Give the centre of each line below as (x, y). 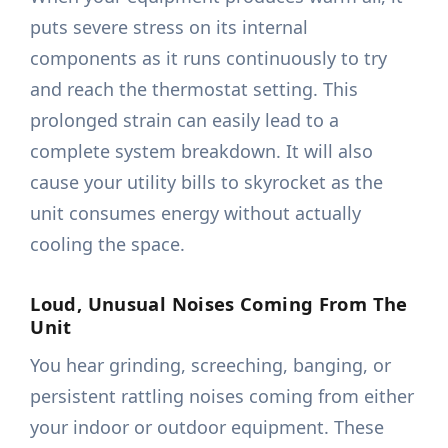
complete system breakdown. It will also (202, 151)
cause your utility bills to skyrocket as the (207, 182)
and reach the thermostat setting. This (194, 89)
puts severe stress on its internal (169, 27)
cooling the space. (108, 244)
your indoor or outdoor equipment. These (207, 427)
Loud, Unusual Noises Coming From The (219, 304)
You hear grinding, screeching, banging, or (211, 365)
